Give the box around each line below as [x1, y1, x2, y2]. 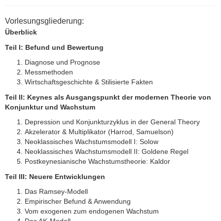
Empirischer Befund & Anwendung [25, 197, 131, 206]
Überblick [5, 28, 37, 37]
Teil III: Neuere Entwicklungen [5, 172, 105, 181]
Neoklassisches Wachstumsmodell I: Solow [25, 138, 160, 146]
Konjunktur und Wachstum [5, 103, 97, 111]
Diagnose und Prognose [25, 58, 102, 67]
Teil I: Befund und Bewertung [5, 43, 106, 51]
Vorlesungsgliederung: [5, 17, 84, 26]
